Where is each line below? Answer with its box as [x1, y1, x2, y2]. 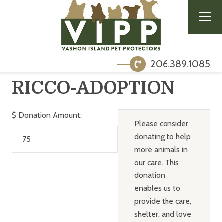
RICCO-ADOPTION [11, 77, 175, 98]
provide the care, [134, 196, 191, 206]
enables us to [134, 183, 180, 193]
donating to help [134, 131, 191, 141]
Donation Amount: [18, 110, 82, 120]
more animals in [134, 144, 188, 154]
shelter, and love [134, 209, 191, 219]
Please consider [134, 118, 188, 128]
